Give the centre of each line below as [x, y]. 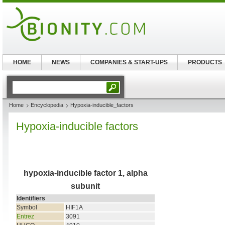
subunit [85, 186]
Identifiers [31, 198]
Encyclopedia [47, 105]
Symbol [27, 207]
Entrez [25, 216]
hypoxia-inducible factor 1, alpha [85, 173]
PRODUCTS [205, 62]
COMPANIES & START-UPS [129, 62]
